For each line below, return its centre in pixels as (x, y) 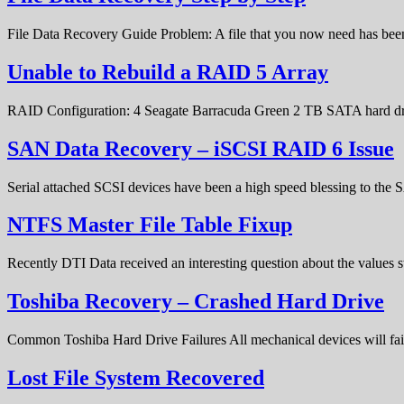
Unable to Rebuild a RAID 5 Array (168, 72)
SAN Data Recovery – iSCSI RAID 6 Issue (201, 148)
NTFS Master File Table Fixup (150, 225)
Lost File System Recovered (136, 378)
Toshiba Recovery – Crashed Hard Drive (196, 302)
